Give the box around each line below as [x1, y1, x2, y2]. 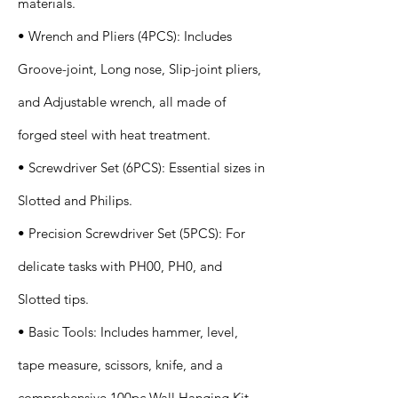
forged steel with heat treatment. [18, 126, 211, 143]
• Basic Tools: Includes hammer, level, [18, 323, 238, 340]
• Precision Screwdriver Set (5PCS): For [18, 225, 245, 242]
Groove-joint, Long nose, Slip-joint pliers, [18, 60, 261, 77]
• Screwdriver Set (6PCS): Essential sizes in [18, 159, 265, 176]
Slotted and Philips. [18, 192, 132, 209]
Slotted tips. [18, 291, 89, 307]
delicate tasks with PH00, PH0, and [18, 258, 222, 275]
